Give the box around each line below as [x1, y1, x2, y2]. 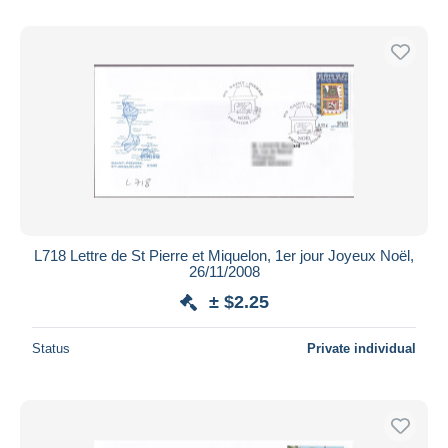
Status [32, 340, 70, 356]
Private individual [307, 340, 416, 356]
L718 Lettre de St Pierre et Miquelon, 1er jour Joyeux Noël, [34, 246, 414, 264]
